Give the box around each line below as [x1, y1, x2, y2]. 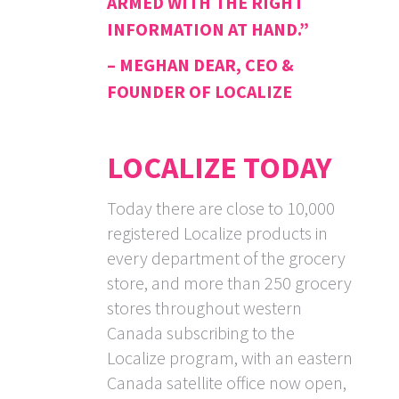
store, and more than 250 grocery [107, 272, 352, 295]
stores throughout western [107, 297, 302, 320]
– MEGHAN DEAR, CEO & [107, 53, 294, 77]
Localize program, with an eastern [107, 346, 353, 370]
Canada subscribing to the [107, 322, 295, 345]
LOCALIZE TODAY [107, 149, 332, 187]
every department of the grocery [107, 247, 346, 270]
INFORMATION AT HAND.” [107, 18, 309, 41]
